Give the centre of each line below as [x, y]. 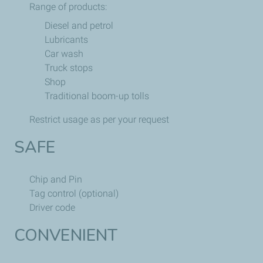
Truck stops [69, 68]
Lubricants [66, 40]
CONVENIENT [66, 236]
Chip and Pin [56, 180]
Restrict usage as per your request [99, 120]
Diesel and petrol [79, 26]
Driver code [52, 208]
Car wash [64, 54]
